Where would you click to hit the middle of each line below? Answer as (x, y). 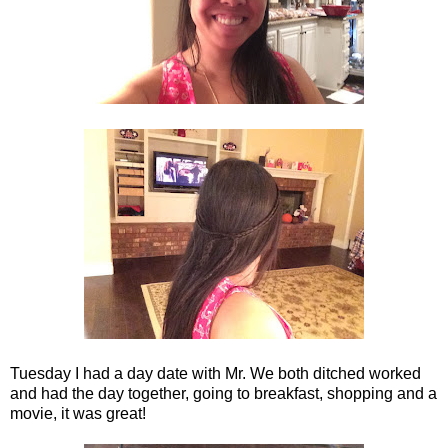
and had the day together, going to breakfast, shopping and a (223, 393)
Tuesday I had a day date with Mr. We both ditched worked (215, 373)
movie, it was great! (78, 413)
